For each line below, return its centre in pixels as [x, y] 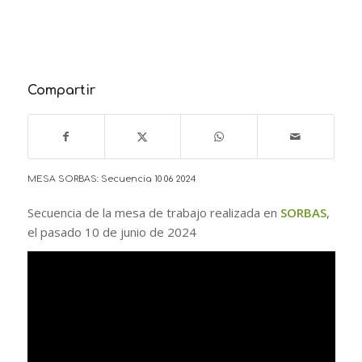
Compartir [61, 90]
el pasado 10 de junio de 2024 [112, 232]
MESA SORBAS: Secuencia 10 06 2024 [112, 179]
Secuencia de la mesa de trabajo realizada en [154, 212]
